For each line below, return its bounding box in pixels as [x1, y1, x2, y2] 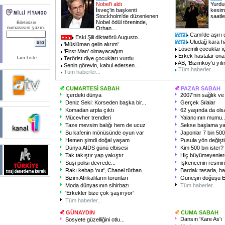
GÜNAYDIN [66, 209, 95, 215]
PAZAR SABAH [181, 85, 220, 91]
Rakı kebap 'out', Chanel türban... [65, 167, 146, 173]
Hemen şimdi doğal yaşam [65, 137, 130, 143]
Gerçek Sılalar [180, 99, 215, 105]
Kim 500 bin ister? [180, 145, 223, 151]
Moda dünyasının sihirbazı [65, 182, 130, 188]
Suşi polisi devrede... [65, 160, 116, 166]
